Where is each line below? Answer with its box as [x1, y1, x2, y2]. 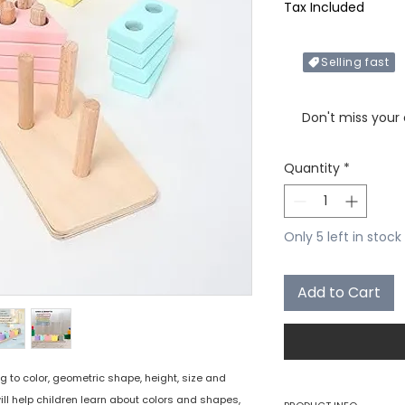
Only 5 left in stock [284, 228, 401, 247]
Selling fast [321, 54, 390, 71]
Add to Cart [297, 282, 381, 304]
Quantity [284, 159, 340, 178]
